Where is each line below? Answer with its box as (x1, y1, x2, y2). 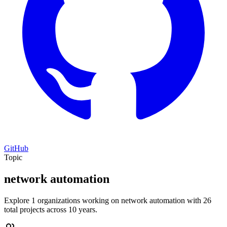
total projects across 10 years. (4, 205, 97, 214)
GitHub (4, 144, 28, 153)
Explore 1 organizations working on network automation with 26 (4, 196, 211, 205)
